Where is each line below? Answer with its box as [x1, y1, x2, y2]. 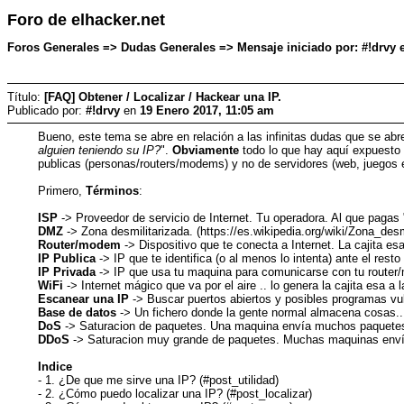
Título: [7, 89, 44, 104]
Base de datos [38, 305, 117, 319]
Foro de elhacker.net [7, 11, 165, 30]
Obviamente [172, 142, 240, 157]
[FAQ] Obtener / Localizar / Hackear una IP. [44, 89, 281, 104]
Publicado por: [7, 103, 86, 117]
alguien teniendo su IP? [38, 142, 161, 157]
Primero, [38, 183, 87, 197]
